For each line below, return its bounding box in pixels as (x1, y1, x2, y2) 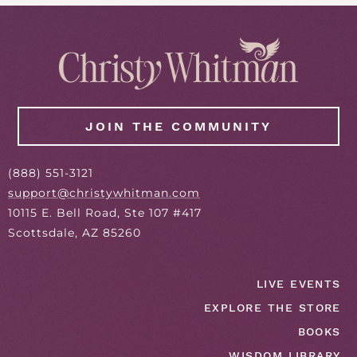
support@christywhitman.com (8, 185, 200, 200)
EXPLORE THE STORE (203, 300, 341, 314)
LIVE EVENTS (256, 277, 341, 290)
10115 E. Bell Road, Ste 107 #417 (8, 205, 202, 220)
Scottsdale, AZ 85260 (8, 225, 141, 240)
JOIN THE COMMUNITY (84, 118, 273, 134)
